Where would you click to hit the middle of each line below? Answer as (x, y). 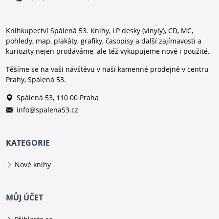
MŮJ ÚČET (24, 198)
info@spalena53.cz (47, 110)
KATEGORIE (28, 143)
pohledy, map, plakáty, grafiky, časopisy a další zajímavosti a (104, 41)
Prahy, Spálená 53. (36, 80)
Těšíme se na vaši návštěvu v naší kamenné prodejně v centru (107, 69)
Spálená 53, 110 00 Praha (58, 98)
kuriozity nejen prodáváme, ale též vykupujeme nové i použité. (108, 51)
